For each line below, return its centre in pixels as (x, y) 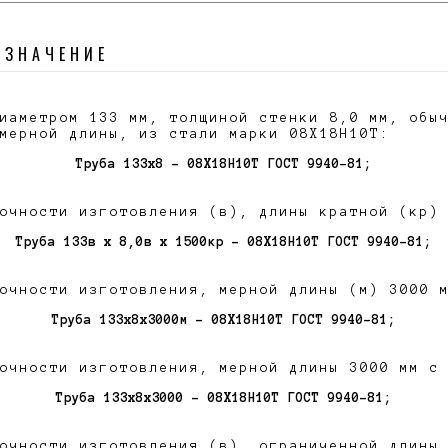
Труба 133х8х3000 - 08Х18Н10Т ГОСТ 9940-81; (224, 398)
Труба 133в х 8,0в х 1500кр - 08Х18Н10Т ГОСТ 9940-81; (224, 242)
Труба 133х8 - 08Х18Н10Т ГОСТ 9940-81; (224, 164)
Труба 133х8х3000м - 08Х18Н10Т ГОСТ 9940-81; (224, 320)
